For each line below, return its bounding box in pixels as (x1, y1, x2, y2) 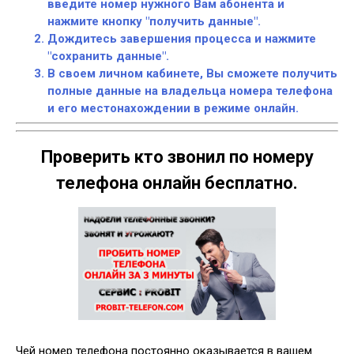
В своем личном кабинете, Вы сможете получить (47, 66, 337, 81)
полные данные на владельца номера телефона (47, 83, 333, 98)
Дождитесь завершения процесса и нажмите (47, 31, 316, 46)
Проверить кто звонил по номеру (40, 146, 314, 167)
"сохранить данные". (47, 48, 169, 63)
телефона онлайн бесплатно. (56, 172, 298, 193)
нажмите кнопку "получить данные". (47, 13, 261, 28)
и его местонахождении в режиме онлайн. (47, 100, 299, 115)
